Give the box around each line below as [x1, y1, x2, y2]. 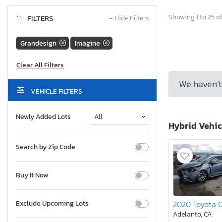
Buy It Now [16, 170, 48, 181]
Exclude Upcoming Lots [16, 198, 89, 209]
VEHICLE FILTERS [29, 86, 82, 97]
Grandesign [20, 38, 56, 49]
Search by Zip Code [16, 142, 75, 153]
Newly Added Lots [16, 111, 71, 122]
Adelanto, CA [173, 209, 212, 220]
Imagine [75, 38, 100, 49]
